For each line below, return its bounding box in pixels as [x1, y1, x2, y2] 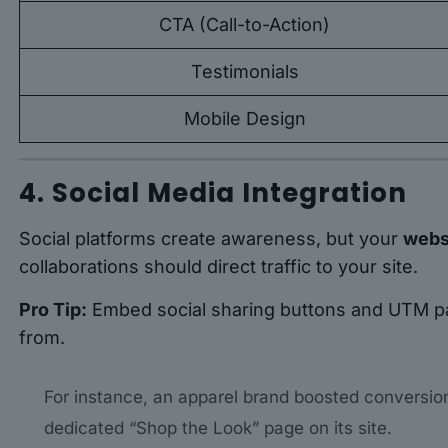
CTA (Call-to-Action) [159, 14, 331, 36]
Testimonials [190, 61, 299, 83]
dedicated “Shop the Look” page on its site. [44, 418, 393, 439]
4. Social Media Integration [19, 175, 408, 212]
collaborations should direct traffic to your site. [19, 256, 419, 278]
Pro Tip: [19, 299, 88, 321]
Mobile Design [183, 108, 306, 130]
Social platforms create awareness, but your [19, 228, 404, 250]
